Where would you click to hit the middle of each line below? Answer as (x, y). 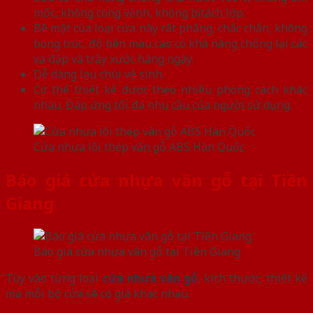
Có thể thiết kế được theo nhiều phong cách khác (170, 90)
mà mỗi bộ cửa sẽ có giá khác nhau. (98, 293)
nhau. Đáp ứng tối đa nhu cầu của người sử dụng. (163, 105)
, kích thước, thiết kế (253, 278)
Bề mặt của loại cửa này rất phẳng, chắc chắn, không (170, 28)
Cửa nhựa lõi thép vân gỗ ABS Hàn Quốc (139, 147)
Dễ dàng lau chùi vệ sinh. (99, 74)
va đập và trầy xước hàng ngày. (114, 59)
